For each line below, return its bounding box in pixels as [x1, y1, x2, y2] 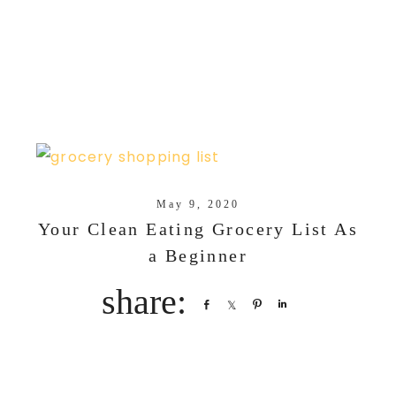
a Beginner [148, 246, 247, 266]
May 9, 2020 [156, 198, 240, 211]
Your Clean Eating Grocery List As [37, 219, 359, 240]
